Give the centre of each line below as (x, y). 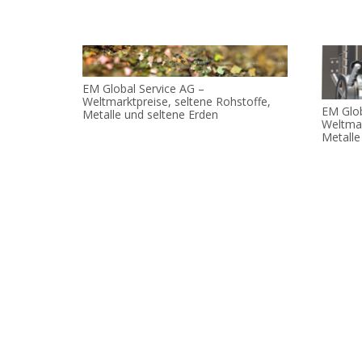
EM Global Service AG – (143, 89)
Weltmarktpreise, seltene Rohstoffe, (177, 102)
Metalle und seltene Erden (150, 115)
